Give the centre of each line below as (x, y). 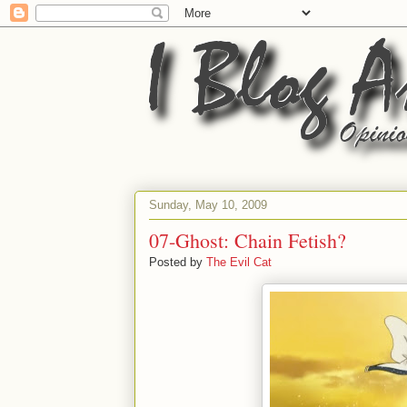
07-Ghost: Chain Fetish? (248, 240)
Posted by (178, 262)
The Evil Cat (239, 262)
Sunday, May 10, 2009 (208, 204)
